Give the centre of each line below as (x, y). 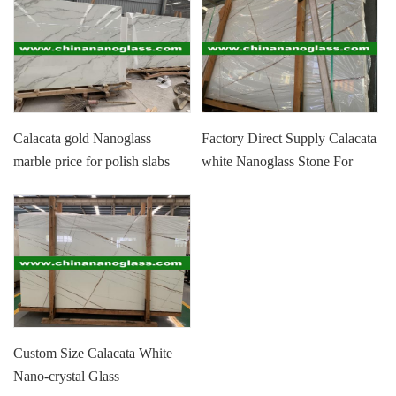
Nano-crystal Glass (67, 376)
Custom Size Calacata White (93, 353)
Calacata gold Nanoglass (83, 138)
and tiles (37, 184)
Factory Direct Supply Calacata (289, 138)
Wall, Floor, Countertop (268, 184)
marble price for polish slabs (92, 161)
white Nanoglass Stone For (278, 161)
